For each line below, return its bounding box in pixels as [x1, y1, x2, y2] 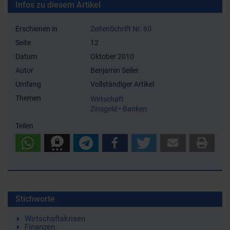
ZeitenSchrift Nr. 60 [90, 25, 151, 33]
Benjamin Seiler [90, 66, 139, 74]
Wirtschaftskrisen [24, 214, 85, 223]
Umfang [15, 80, 41, 88]
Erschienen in [15, 25, 57, 33]
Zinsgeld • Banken [90, 105, 147, 113]
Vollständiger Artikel [90, 80, 154, 88]
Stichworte [15, 194, 55, 204]
